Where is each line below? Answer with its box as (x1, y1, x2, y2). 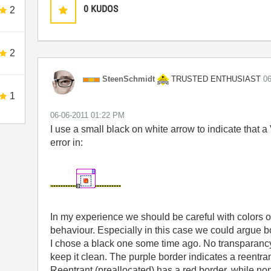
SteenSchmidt (102, 74, 155, 83)
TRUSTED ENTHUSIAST (171, 74, 261, 83)
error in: (50, 137, 83, 148)
